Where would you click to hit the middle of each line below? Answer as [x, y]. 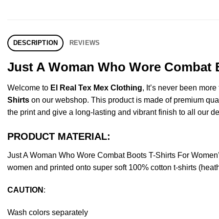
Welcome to [29, 88]
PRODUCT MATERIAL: [59, 137]
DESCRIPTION [35, 43]
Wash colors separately [48, 212]
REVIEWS [85, 43]
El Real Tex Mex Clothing [96, 88]
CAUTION [25, 190]
